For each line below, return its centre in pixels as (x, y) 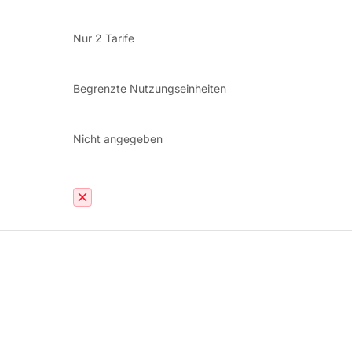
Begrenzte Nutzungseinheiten (150, 88)
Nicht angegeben (118, 139)
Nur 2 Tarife (104, 38)
